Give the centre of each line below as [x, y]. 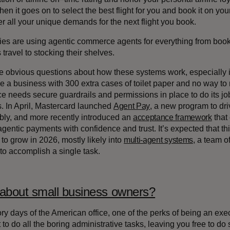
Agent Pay [132, 106]
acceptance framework [172, 118]
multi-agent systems [158, 140]
